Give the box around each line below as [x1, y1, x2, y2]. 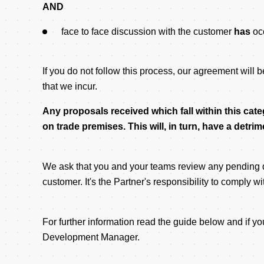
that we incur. [42, 81, 97, 92]
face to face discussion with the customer [61, 26, 234, 37]
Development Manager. [42, 232, 140, 242]
